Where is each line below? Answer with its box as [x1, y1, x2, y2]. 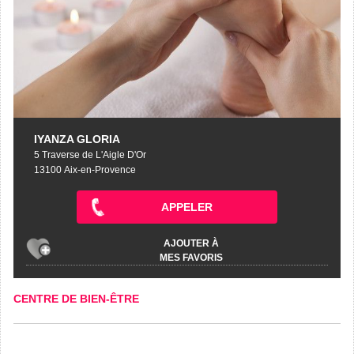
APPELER [160, 200, 213, 213]
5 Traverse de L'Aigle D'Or [34, 149, 146, 160]
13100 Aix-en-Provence [34, 164, 136, 175]
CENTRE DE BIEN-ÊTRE [13, 292, 139, 305]
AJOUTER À [164, 237, 219, 249]
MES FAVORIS [160, 251, 223, 263]
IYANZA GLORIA [34, 132, 120, 145]
